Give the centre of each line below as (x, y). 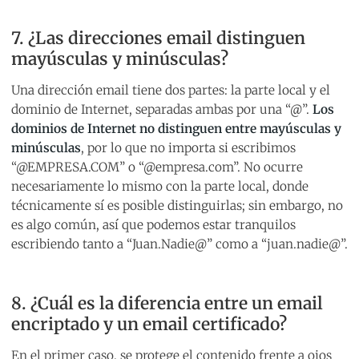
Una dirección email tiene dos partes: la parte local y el (171, 91)
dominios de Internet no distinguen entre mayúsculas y (176, 129)
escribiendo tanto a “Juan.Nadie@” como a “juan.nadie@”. (179, 244)
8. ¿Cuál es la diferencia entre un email (167, 304)
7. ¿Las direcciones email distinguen (158, 38)
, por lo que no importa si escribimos (188, 148)
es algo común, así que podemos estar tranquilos (153, 225)
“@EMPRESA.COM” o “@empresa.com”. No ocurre (157, 167)
